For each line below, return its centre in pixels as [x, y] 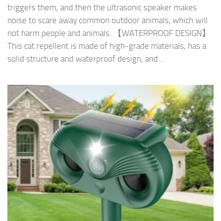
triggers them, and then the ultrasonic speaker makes [102, 8]
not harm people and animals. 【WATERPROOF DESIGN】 [109, 33]
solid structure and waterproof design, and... [86, 59]
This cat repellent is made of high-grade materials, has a [107, 46]
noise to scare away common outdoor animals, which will [108, 20]
